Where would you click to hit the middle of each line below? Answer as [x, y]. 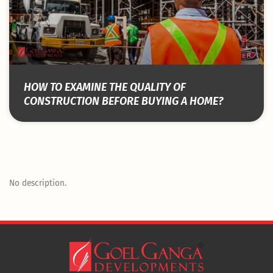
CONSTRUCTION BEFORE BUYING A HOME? [123, 101]
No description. [38, 183]
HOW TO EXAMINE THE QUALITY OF [105, 87]
